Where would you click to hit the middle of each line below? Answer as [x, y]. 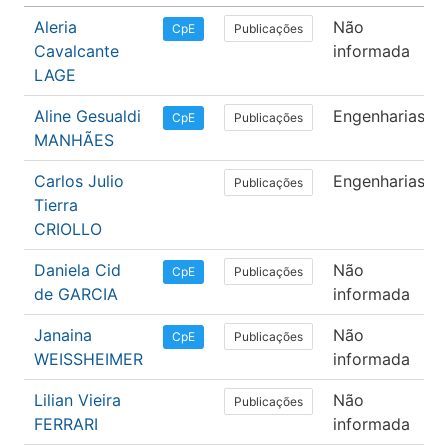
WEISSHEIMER [88, 359]
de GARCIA [76, 294]
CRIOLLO [68, 229]
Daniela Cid [77, 270]
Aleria [55, 27]
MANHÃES [74, 140]
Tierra [56, 205]
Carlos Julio [79, 181]
